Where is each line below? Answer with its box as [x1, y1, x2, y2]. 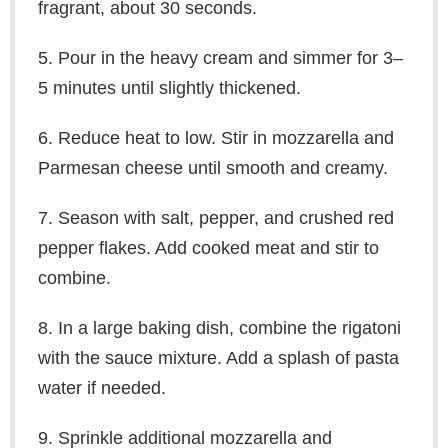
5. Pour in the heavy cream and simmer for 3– [37, 48, 403, 69]
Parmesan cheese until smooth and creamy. [37, 158, 388, 179]
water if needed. [37, 378, 166, 399]
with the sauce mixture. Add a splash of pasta [37, 348, 399, 369]
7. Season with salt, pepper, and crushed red [37, 208, 394, 229]
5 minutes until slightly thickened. [37, 78, 301, 99]
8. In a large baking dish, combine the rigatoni [37, 318, 401, 339]
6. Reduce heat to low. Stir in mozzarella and [37, 128, 394, 149]
